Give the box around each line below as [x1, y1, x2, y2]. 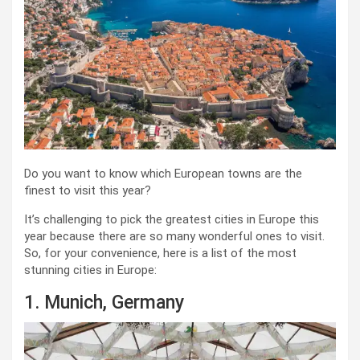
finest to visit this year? [24, 183, 151, 198]
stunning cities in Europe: [24, 263, 157, 278]
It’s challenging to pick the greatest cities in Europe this [24, 212, 319, 227]
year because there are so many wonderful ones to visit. [24, 229, 325, 244]
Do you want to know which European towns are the [24, 166, 302, 182]
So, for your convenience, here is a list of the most [24, 246, 297, 261]
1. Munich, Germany [24, 292, 184, 314]
